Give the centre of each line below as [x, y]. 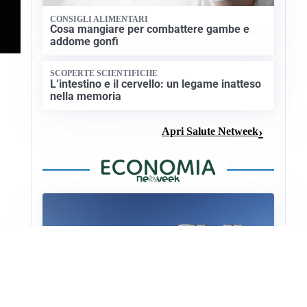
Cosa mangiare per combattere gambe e [150, 29]
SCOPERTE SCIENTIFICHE [104, 74]
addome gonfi [85, 41]
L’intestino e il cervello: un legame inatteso [156, 84]
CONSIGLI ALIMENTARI [99, 19]
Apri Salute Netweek [210, 132]
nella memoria [86, 96]
